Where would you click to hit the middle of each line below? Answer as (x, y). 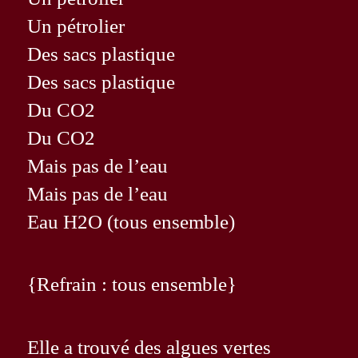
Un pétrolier (76, 26)
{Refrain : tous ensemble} (132, 284)
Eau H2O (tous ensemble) (131, 221)
